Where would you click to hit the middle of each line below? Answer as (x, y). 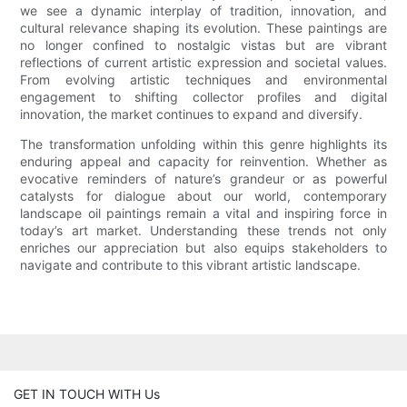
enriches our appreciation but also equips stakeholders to (203, 248)
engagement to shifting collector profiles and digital (203, 97)
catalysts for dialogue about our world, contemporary (203, 196)
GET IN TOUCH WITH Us (87, 393)
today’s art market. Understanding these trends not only (203, 231)
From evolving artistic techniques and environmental (203, 80)
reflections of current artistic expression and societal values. (203, 63)
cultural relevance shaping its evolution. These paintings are (203, 28)
